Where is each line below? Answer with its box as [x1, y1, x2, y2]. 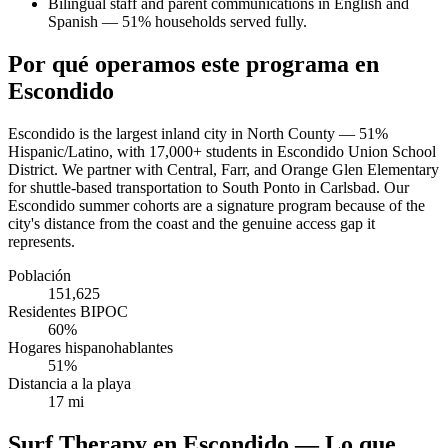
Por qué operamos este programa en [8, 51, 379, 78]
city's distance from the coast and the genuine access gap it [8, 215, 375, 233]
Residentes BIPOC [8, 303, 128, 321]
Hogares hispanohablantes [8, 339, 173, 357]
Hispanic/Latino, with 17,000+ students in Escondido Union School [8, 143, 436, 161]
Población [8, 267, 71, 285]
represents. [8, 233, 75, 251]
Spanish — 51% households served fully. [48, 13, 307, 31]
